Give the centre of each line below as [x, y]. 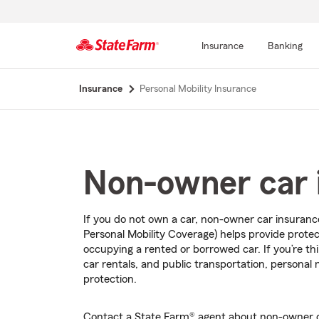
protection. [110, 279]
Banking [285, 46]
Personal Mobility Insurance [198, 89]
